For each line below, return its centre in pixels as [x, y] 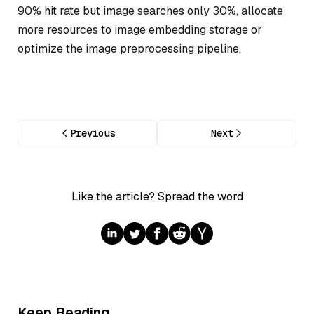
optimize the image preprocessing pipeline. [129, 48]
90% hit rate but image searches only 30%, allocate [150, 11]
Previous [92, 134]
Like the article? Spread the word [157, 197]
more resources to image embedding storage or [140, 29]
